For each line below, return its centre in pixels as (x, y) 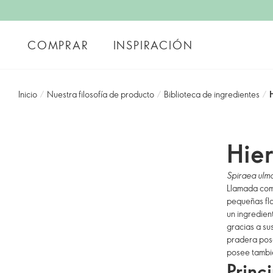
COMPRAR (58, 45)
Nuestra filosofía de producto (101, 94)
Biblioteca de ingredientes (212, 94)
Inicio (28, 94)
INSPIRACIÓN (153, 45)
